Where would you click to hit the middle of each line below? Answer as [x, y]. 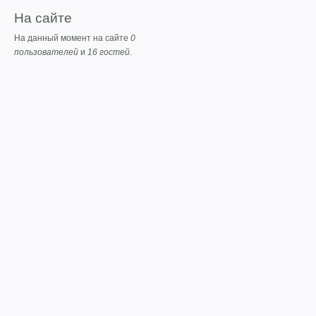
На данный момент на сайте [72, 38]
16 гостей [109, 53]
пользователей [46, 53]
